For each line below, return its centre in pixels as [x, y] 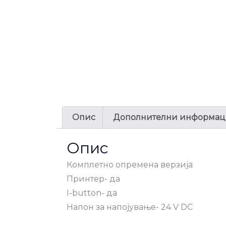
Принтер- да [93, 179]
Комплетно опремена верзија [130, 164]
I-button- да [92, 193]
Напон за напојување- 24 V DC [130, 207]
